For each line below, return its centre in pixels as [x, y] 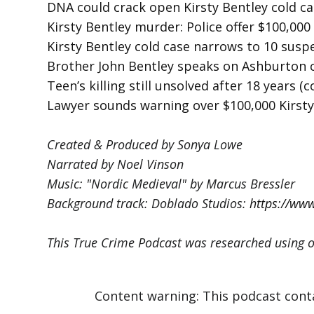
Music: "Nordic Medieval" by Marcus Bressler [171, 184]
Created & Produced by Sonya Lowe [145, 145]
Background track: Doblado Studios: [149, 204]
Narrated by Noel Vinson [116, 164]
